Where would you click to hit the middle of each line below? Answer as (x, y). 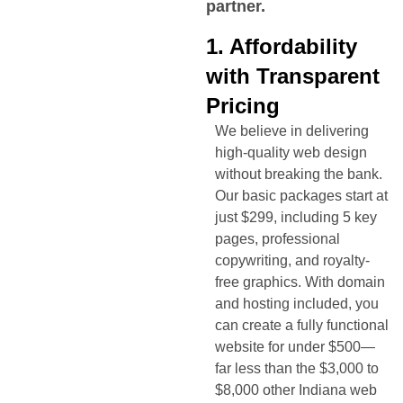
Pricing (243, 105)
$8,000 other (257, 390)
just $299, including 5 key (296, 217)
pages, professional (278, 238)
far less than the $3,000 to (297, 368)
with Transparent (293, 76)
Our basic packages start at (301, 195)
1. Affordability (282, 46)
